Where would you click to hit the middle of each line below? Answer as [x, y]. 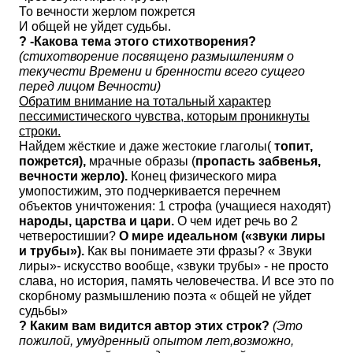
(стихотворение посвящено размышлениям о [156, 56]
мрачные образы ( [141, 161]
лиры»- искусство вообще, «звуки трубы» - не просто [174, 266]
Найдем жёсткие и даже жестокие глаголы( [145, 146]
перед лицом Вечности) [90, 86]
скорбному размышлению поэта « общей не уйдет [165, 296]
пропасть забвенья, [258, 161]
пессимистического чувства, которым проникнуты [164, 116]
